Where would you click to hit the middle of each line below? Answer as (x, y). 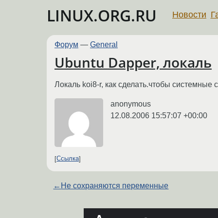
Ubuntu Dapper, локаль (133, 63)
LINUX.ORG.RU (102, 15)
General (104, 45)
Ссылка (68, 159)
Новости (189, 14)
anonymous (131, 104)
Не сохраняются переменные (115, 185)
